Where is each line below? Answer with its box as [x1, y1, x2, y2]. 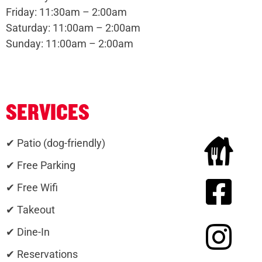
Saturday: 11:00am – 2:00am [6, 22, 140, 35]
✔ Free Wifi [6, 181, 58, 194]
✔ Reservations [6, 248, 78, 261]
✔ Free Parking [6, 159, 75, 172]
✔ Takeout [6, 204, 55, 216]
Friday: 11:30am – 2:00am [6, 6, 127, 19]
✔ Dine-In [6, 226, 50, 239]
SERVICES [6, 100, 89, 126]
